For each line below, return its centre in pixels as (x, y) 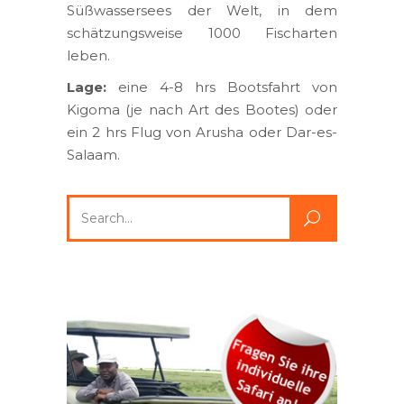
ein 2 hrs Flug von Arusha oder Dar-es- (202, 132)
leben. (88, 55)
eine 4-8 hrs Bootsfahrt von (222, 87)
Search (89, 205)
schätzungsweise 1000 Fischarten (202, 32)
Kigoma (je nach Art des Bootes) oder (202, 109)
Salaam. (93, 154)
